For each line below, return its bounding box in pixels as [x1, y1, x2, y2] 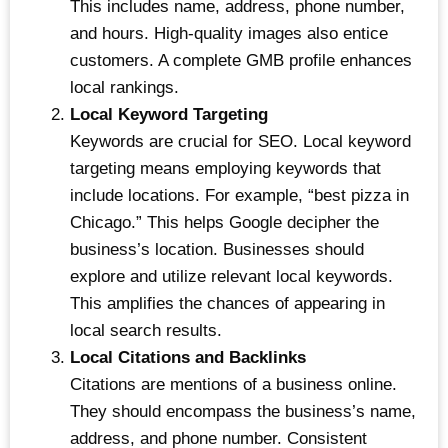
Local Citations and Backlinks [70, 348, 306, 368]
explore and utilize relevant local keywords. [70, 267, 393, 287]
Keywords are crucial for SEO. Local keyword [70, 132, 411, 152]
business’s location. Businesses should [70, 240, 364, 260]
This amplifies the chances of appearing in [70, 294, 385, 314]
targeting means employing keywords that [70, 159, 381, 179]
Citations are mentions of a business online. [70, 375, 397, 395]
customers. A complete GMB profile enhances [70, 51, 412, 71]
